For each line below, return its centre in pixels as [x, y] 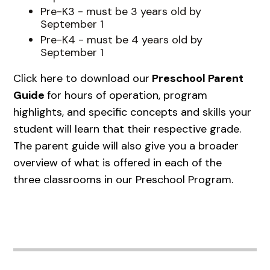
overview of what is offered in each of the [118, 162]
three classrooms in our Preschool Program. [124, 179]
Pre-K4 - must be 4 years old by [121, 39]
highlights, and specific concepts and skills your [133, 112]
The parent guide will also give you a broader [126, 146]
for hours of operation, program [127, 95]
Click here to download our [82, 78]
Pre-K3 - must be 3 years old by [121, 12]
